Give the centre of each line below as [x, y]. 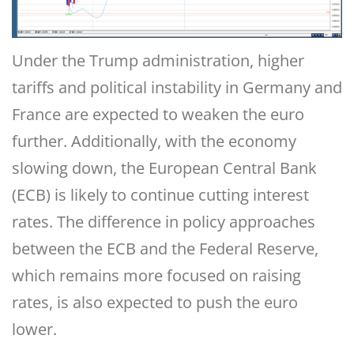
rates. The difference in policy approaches [164, 222]
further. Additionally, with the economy [154, 141]
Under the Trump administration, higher [158, 61]
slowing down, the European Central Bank [164, 168]
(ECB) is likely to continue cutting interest [160, 195]
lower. [34, 330]
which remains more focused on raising [156, 276]
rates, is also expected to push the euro [155, 303]
